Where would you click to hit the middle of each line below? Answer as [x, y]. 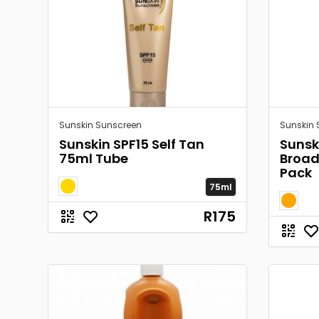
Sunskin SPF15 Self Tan [132, 144]
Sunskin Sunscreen [100, 125]
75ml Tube [94, 158]
